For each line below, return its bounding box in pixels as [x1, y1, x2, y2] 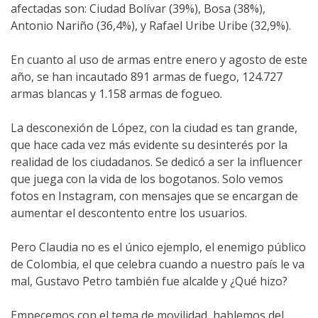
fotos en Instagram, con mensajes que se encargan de [11, 188, 298, 204]
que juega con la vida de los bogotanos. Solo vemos [11, 171, 283, 187]
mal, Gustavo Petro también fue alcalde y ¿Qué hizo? [11, 273, 287, 290]
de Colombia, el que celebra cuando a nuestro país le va [11, 256, 305, 273]
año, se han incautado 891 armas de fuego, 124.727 [11, 69, 283, 85]
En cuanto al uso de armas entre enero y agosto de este [11, 52, 307, 68]
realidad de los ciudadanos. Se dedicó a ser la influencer [11, 154, 302, 170]
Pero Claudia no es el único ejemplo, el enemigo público [11, 239, 306, 256]
